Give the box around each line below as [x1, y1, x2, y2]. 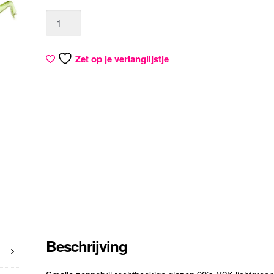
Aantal [45, 10, 73, 24]
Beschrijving [46, 235, 128, 257]
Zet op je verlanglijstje [73, 52, 172, 66]
